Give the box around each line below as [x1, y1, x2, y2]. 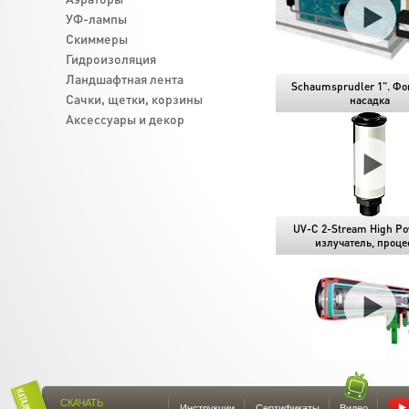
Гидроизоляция [66, 50, 156, 67]
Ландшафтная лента [66, 70, 184, 87]
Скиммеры [66, 30, 128, 47]
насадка [349, 93, 390, 107]
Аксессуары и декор [66, 110, 184, 127]
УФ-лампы [66, 10, 127, 26]
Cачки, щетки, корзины [66, 90, 203, 107]
